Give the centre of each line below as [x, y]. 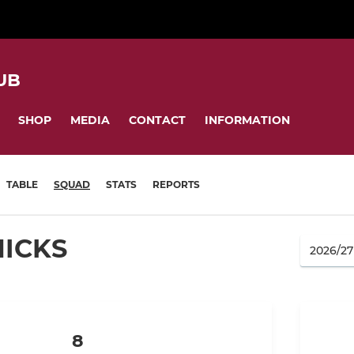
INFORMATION [247, 120]
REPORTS [176, 185]
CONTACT [157, 120]
